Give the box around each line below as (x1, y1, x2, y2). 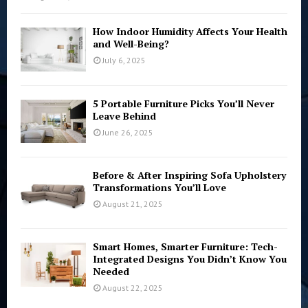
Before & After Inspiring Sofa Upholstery (93, 168, 286, 181)
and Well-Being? (93, 37, 169, 51)
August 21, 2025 (102, 198, 163, 209)
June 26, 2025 (102, 126, 153, 137)
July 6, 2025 (102, 55, 146, 66)
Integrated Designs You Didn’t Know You (93, 252, 287, 266)
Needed (93, 265, 129, 278)
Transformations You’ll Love (93, 180, 226, 194)
